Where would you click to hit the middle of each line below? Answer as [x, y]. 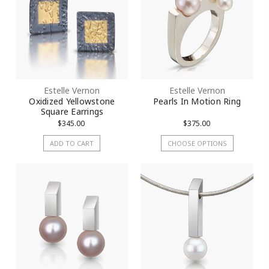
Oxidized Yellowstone [72, 101]
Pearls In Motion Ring [197, 101]
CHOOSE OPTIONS [197, 144]
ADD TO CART [72, 144]
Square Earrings [72, 111]
